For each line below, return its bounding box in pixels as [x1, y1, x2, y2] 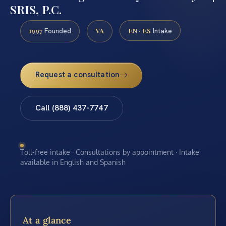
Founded [42, 26, 71, 35]
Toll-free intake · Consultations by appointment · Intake [20, 147, 199, 156]
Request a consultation [35, 70, 120, 80]
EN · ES [128, 25, 151, 35]
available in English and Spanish [20, 157, 126, 166]
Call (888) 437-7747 [35, 103, 108, 114]
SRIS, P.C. [10, 1, 62, 17]
